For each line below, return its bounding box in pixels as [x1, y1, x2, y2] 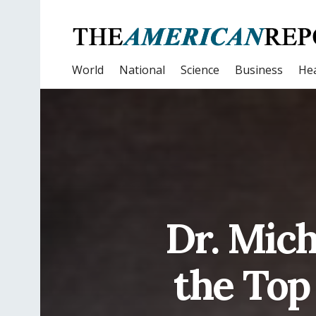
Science [181, 62, 219, 78]
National [119, 62, 165, 78]
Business [235, 62, 283, 78]
